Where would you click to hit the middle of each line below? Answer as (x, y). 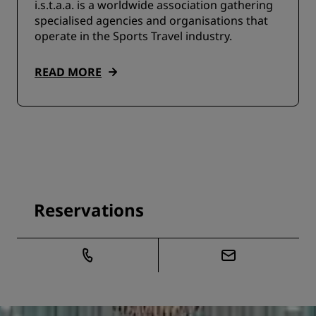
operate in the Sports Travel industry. (133, 36)
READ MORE (68, 72)
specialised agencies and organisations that (151, 20)
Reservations (89, 210)
